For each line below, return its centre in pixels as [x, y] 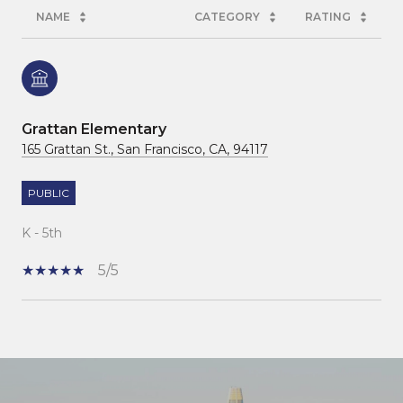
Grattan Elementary [94, 129]
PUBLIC [49, 193]
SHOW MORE [72, 355]
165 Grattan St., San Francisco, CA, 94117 [145, 149]
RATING [328, 16]
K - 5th [42, 233]
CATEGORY [227, 16]
